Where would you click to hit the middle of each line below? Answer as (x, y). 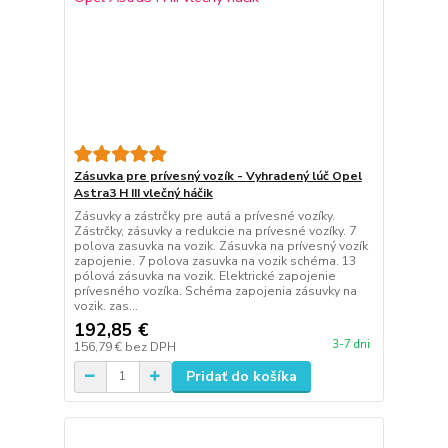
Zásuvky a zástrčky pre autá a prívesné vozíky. (204, 215)
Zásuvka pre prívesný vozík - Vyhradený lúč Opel (217, 175)
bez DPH (150, 346)
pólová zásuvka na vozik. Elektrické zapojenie (204, 275)
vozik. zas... (105, 305)
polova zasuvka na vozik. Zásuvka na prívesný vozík (220, 245)
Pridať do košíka (241, 376)
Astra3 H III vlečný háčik (143, 192)
